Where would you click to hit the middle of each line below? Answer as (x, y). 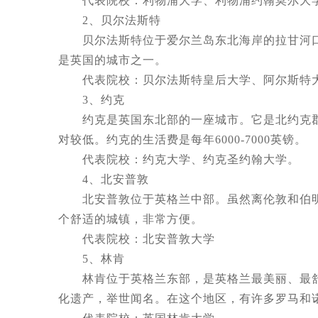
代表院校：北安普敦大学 (137, 239)
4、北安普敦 (104, 179)
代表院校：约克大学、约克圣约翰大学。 (179, 159)
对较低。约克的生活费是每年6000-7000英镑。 (182, 139)
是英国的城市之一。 (113, 60)
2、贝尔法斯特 (110, 20)
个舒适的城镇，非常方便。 (131, 219)
